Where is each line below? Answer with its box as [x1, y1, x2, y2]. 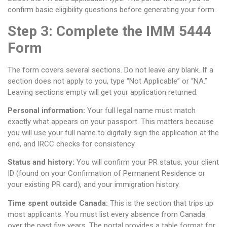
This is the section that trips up [108, 198, 213, 208]
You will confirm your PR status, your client [74, 158, 219, 167]
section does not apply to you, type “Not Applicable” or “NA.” [8, 76, 207, 86]
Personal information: [8, 106, 85, 116]
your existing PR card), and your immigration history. [8, 180, 180, 190]
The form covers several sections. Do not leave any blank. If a [8, 65, 213, 74]
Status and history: [8, 158, 74, 167]
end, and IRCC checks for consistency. [8, 139, 136, 149]
